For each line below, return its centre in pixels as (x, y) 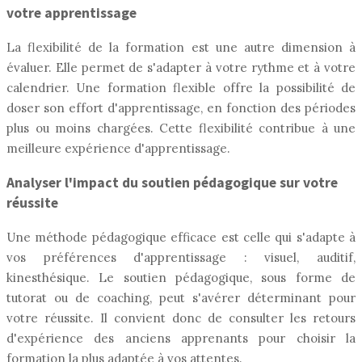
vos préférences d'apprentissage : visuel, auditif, (181, 258)
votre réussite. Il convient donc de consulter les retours (181, 318)
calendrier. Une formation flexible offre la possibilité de (181, 88)
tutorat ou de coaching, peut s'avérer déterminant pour (181, 298)
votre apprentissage (72, 13)
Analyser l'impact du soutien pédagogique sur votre (172, 182)
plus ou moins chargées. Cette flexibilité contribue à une (181, 128)
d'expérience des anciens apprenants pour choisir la (181, 339)
